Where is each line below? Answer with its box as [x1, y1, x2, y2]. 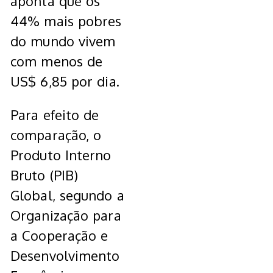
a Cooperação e [10, 227, 108, 244]
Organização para [10, 207, 121, 224]
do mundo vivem [10, 32, 116, 50]
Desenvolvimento [10, 247, 120, 264]
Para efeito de [10, 106, 99, 124]
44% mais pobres [10, 12, 122, 30]
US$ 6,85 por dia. [10, 73, 119, 90]
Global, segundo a [10, 186, 124, 204]
